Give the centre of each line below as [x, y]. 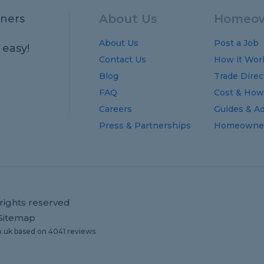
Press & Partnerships [145, 126]
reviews [80, 231]
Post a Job [237, 43]
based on [30, 231]
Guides [229, 109]
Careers [115, 109]
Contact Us [123, 60]
